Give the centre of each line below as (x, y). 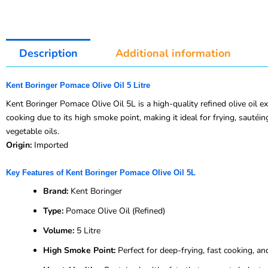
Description (48, 53)
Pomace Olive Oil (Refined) (114, 211)
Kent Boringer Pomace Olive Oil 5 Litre (78, 86)
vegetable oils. (33, 132)
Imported (50, 145)
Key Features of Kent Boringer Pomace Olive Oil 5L (101, 172)
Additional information (173, 53)
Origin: (19, 145)
